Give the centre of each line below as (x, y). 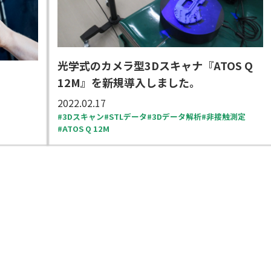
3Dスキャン (83, 117)
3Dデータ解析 (176, 117)
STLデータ (128, 117)
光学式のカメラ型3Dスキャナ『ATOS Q (155, 66)
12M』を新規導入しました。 (129, 83)
